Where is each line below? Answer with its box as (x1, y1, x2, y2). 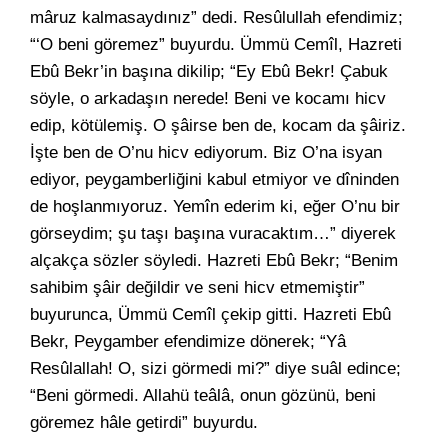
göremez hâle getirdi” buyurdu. (30, 413, 258, 432)
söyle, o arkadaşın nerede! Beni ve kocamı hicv (30, 89, 386, 108)
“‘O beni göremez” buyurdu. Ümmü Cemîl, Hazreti (30, 35, 402, 54)
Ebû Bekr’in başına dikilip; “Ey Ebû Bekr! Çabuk (30, 62, 388, 81)
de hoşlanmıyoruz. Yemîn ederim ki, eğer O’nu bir (30, 197, 400, 216)
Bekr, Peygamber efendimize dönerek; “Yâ (30, 332, 346, 351)
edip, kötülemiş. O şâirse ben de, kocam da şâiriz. (30, 116, 406, 135)
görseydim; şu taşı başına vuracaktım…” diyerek (30, 224, 396, 243)
